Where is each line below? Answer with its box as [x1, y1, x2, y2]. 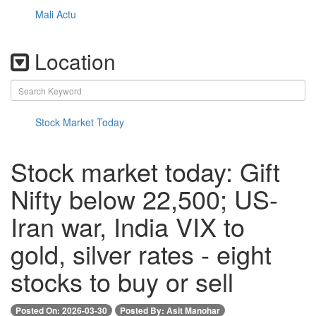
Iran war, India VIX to [11, 208, 245, 244]
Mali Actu [35, 7, 76, 21]
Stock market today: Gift [11, 153, 280, 189]
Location [29, 46, 116, 76]
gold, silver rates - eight [11, 236, 272, 272]
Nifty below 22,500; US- [11, 181, 278, 217]
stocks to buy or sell [11, 263, 233, 299]
